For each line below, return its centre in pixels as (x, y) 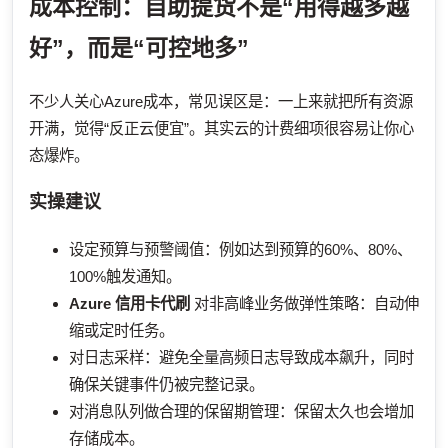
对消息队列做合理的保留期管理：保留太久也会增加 (241, 411)
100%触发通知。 (125, 276)
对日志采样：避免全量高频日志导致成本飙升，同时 (241, 357)
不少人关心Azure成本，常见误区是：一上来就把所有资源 (221, 101)
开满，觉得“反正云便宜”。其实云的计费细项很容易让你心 (221, 128)
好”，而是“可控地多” (139, 47)
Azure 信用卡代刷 (129, 303)
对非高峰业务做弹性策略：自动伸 (304, 303)
